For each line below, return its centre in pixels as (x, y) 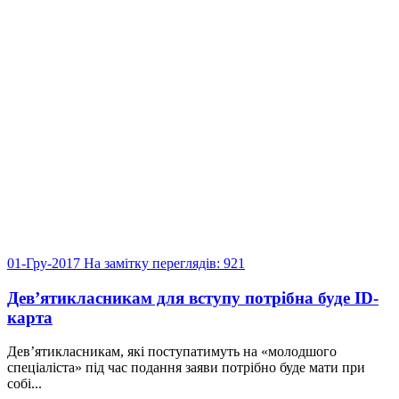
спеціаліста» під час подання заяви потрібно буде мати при (186, 368)
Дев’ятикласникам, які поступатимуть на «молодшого (172, 352)
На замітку (116, 263)
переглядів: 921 (199, 263)
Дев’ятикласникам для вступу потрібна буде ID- (193, 297)
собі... (24, 384)
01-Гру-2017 (45, 263)
